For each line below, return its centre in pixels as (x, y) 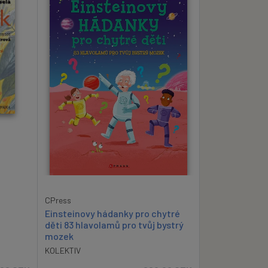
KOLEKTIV (63, 250)
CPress (58, 200)
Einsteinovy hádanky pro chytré (112, 213)
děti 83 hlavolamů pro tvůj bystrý (114, 224)
